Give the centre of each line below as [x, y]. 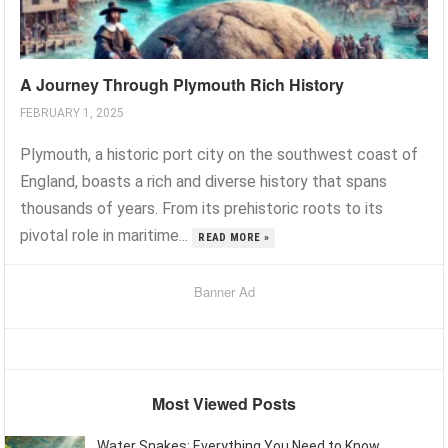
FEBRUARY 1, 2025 [72, 112]
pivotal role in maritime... [106, 235]
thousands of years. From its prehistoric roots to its [202, 208]
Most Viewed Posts [224, 403]
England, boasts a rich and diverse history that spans [204, 181]
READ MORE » [234, 237]
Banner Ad [224, 291]
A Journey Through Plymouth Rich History [182, 84]
